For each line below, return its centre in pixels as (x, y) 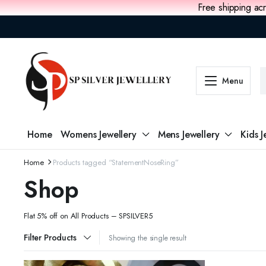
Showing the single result (148, 238)
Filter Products (50, 237)
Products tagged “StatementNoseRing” (116, 162)
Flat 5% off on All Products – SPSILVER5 (88, 216)
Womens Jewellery (99, 134)
